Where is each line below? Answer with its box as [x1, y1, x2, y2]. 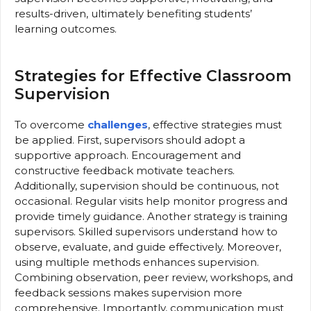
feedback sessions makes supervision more [15, 286, 242, 300]
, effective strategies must [148, 118, 282, 132]
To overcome [15, 118, 87, 132]
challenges [87, 118, 148, 132]
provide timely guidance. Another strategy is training [15, 210, 287, 224]
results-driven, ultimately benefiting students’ [15, 6, 252, 20]
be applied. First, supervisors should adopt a [15, 133, 245, 147]
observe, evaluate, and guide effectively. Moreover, [15, 240, 281, 254]
